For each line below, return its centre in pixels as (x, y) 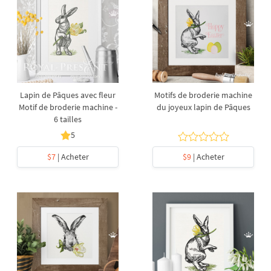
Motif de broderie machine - (68, 107)
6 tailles (68, 119)
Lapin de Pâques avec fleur (68, 95)
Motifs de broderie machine (203, 95)
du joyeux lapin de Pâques (203, 107)
